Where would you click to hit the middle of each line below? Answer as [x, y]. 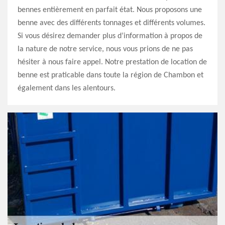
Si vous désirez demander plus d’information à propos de [110, 36]
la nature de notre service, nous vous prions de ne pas [105, 49]
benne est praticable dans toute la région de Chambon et [110, 75]
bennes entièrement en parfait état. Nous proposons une [110, 10]
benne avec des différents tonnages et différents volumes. [111, 23]
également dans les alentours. [67, 88]
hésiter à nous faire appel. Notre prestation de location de [112, 62]
